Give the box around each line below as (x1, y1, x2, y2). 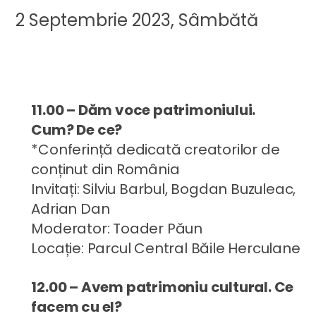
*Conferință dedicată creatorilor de (31, 139, 280, 159)
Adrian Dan (31, 198, 110, 219)
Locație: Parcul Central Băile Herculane (31, 238, 300, 258)
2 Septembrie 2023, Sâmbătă (16, 8, 259, 32)
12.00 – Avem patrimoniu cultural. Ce (31, 276, 294, 297)
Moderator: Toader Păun (31, 218, 202, 238)
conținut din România (31, 159, 180, 179)
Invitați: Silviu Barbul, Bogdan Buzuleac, (31, 178, 296, 199)
